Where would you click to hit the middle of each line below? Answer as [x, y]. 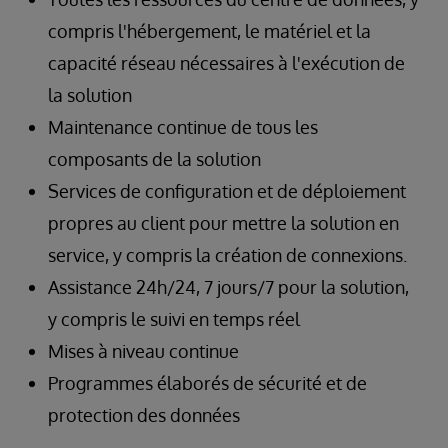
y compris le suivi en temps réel [174, 318]
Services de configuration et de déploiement [227, 190]
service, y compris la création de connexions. [227, 254]
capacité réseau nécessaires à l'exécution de [226, 62]
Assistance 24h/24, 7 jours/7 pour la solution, [228, 286]
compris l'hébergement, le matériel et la [209, 30]
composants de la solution [154, 158]
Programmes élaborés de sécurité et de [207, 382]
